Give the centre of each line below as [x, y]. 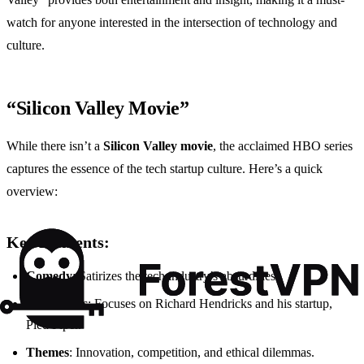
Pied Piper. [54, 325]
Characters [57, 304]
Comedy [49, 276]
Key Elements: [58, 243]
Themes [48, 353]
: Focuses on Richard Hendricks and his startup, [210, 304]
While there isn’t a [55, 146]
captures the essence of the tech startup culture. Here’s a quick [165, 169]
